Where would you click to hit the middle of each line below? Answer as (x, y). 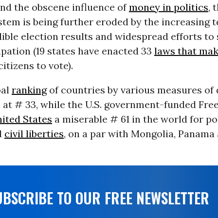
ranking (29, 90)
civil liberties (34, 134)
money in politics (168, 7)
